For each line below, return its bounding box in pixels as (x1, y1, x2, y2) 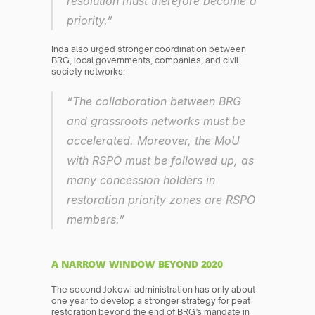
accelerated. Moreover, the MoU (67, 134, 240, 148)
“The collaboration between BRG (67, 94, 242, 109)
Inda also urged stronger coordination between (51, 44, 247, 55)
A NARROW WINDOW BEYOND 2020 (51, 257, 223, 271)
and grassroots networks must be (67, 114, 246, 129)
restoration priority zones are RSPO (67, 193, 256, 207)
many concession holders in (67, 173, 216, 188)
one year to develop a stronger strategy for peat (51, 295, 251, 307)
